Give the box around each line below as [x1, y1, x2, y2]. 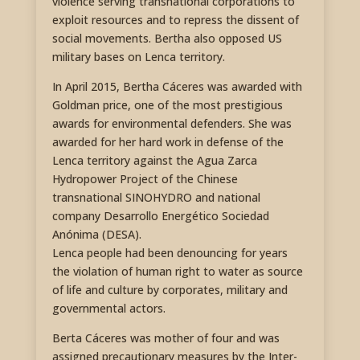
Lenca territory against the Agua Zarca [51, 153, 257, 169]
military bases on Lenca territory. [51, 49, 225, 65]
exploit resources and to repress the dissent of [51, 12, 299, 28]
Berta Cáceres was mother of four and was [51, 330, 280, 346]
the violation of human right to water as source [51, 264, 303, 280]
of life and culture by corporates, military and [51, 282, 288, 298]
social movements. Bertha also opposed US [51, 31, 282, 47]
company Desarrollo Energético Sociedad [51, 208, 269, 224]
